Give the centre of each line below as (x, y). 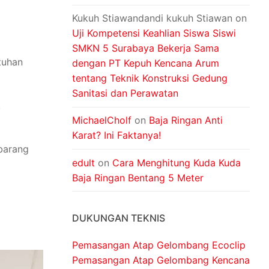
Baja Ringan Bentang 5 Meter (138, 177)
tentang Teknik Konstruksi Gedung (150, 78)
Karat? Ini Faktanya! (116, 135)
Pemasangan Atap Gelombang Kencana (161, 260)
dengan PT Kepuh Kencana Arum (146, 63)
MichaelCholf (102, 120)
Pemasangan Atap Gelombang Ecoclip (159, 245)
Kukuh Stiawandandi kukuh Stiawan (152, 18)
